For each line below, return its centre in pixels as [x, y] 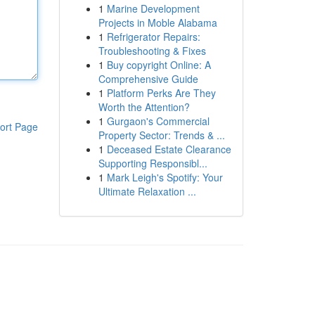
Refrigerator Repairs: [153, 37]
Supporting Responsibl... [153, 163]
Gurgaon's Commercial [158, 121]
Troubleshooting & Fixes [152, 51]
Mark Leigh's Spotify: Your [165, 177]
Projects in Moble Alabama [157, 22]
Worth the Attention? [144, 107]
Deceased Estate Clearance [169, 149]
